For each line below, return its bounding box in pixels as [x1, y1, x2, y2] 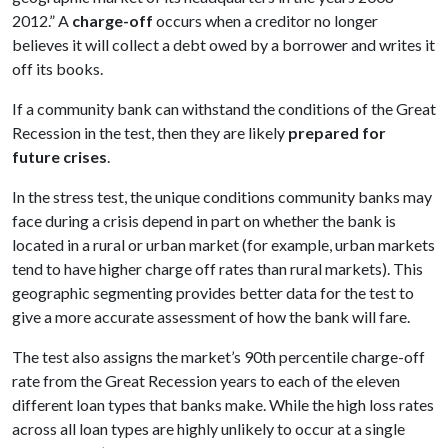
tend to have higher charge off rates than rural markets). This [12, 259, 423, 279]
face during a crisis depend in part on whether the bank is [12, 211, 396, 231]
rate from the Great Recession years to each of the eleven [12, 371, 400, 391]
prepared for [288, 123, 386, 143]
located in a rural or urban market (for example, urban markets [12, 235, 435, 255]
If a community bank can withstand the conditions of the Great [12, 99, 436, 119]
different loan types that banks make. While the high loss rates [12, 395, 434, 415]
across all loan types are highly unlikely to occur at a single [12, 419, 405, 439]
